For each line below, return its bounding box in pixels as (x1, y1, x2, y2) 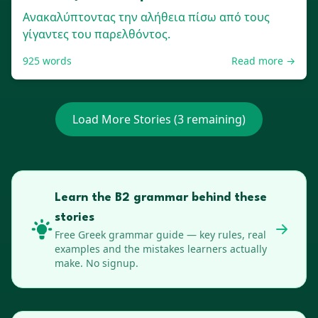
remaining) (184, 111, 246, 127)
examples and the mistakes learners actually (55, 242, 267, 256)
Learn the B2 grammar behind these (55, 192, 267, 204)
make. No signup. (55, 256, 138, 270)
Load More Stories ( (72, 111, 177, 127)
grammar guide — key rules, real (106, 228, 266, 241)
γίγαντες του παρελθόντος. (23, 26, 170, 42)
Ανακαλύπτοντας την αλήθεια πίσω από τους (23, 9, 270, 25)
